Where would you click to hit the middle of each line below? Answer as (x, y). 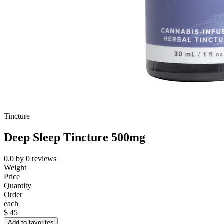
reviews (44, 159)
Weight (15, 168)
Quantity (18, 186)
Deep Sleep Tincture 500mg (75, 138)
